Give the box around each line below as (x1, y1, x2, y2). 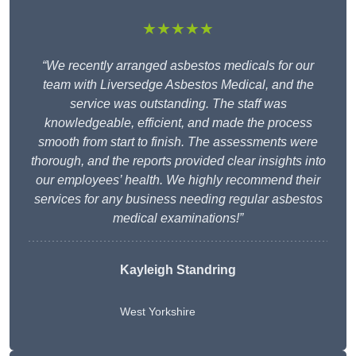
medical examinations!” (113, 211, 243, 226)
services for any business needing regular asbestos (33, 192, 323, 207)
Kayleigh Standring (120, 263, 236, 277)
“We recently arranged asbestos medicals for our (42, 59, 314, 73)
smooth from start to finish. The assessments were (38, 135, 318, 149)
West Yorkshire (120, 305, 195, 319)
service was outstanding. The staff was (69, 97, 287, 111)
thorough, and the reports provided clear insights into (30, 154, 326, 168)
